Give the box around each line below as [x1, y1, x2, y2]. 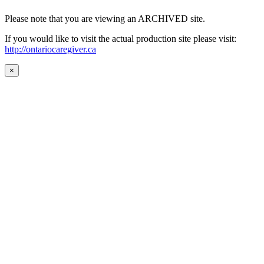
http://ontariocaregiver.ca [5, 44, 96, 55]
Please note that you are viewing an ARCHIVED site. [5, 14, 205, 24]
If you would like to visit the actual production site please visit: [5, 34, 236, 44]
